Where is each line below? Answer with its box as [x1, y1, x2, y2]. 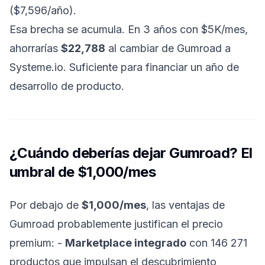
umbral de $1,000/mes [9, 163, 156, 180]
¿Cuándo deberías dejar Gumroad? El [9, 144, 253, 161]
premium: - [9, 237, 65, 249]
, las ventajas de [146, 199, 225, 211]
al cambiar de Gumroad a [105, 42, 231, 54]
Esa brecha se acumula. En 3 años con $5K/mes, [9, 23, 248, 35]
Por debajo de [9, 199, 82, 211]
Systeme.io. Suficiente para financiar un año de [9, 61, 239, 73]
